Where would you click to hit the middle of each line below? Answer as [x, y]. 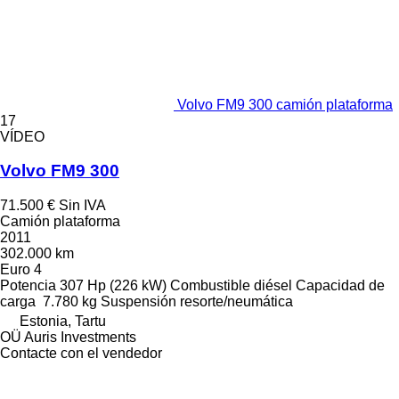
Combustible [210, 285]
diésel [273, 285]
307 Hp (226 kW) [113, 285]
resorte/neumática [236, 301]
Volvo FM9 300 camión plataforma [285, 104]
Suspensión [138, 301]
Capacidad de [340, 285]
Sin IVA [82, 205]
